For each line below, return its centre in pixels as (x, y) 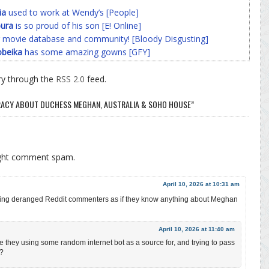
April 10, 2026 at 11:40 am (197, 229)
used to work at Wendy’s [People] (72, 12)
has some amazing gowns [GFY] (86, 52)
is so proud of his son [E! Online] (77, 25)
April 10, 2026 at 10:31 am (201, 184)
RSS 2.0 (70, 79)
